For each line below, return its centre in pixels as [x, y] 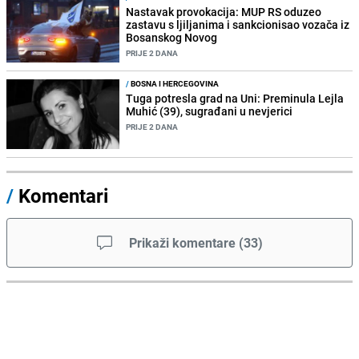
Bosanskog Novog [172, 38]
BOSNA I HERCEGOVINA [174, 84]
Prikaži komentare [182, 243]
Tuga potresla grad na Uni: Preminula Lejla [235, 99]
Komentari [63, 196]
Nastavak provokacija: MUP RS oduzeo [224, 12]
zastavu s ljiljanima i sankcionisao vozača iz [238, 25]
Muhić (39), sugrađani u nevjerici [210, 111]
